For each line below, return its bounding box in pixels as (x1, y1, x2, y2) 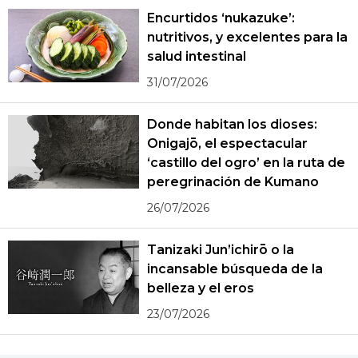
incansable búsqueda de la (147, 261, 323, 276)
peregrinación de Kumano (147, 173, 319, 189)
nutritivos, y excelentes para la (147, 29, 348, 45)
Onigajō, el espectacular (147, 135, 308, 151)
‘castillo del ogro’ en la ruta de (147, 154, 345, 170)
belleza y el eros (147, 280, 255, 296)
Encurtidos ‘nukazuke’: (147, 10, 295, 26)
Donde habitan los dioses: (147, 116, 317, 132)
